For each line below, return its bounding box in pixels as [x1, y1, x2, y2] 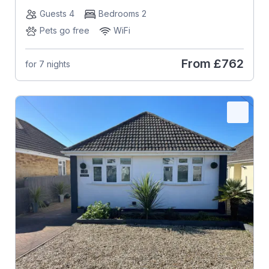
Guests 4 [39, 8, 74, 19]
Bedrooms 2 [98, 8, 147, 19]
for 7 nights [25, 58, 70, 69]
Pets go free [39, 25, 89, 36]
